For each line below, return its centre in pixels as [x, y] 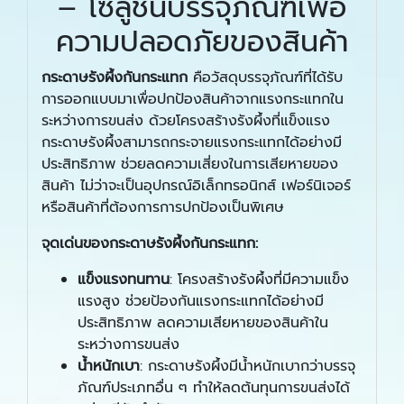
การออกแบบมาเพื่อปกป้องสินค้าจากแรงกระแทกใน [193, 99]
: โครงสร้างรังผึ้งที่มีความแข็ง [259, 279]
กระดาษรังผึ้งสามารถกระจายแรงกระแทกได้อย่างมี [192, 142]
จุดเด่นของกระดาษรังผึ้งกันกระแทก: [150, 243]
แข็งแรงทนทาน [124, 279]
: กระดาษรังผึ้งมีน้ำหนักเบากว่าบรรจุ [248, 366]
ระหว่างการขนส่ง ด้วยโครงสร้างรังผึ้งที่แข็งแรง [186, 120]
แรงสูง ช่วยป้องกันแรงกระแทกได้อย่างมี [201, 301]
